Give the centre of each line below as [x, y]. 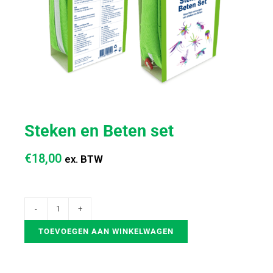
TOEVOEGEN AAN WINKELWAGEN [106, 231]
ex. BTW [84, 159]
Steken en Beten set [99, 131]
